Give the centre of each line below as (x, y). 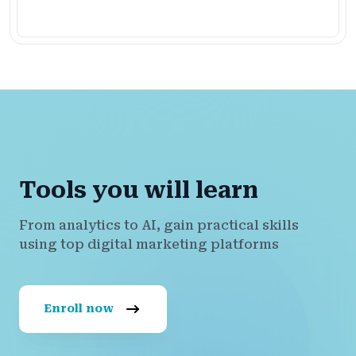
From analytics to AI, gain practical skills (159, 225)
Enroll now (80, 308)
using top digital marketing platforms (149, 244)
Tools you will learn (139, 190)
